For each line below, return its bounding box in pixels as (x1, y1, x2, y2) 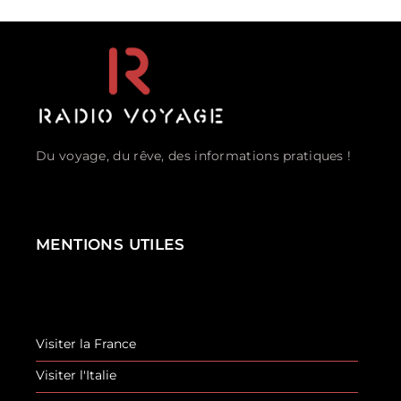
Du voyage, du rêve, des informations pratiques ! (36, 147, 352, 164)
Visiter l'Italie (36, 366, 116, 383)
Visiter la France (36, 335, 136, 352)
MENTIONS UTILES (36, 235, 184, 253)
